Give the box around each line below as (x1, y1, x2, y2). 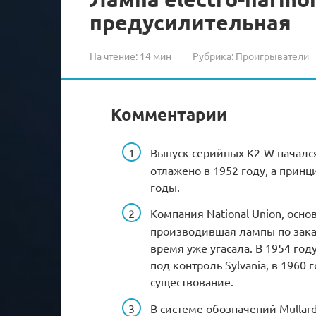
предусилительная (90, 8, 291, 35)
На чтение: (90, 49, 138, 62)
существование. (150, 274, 233, 289)
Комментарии (111, 102, 227, 125)
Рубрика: (193, 49, 233, 62)
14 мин (138, 49, 171, 62)
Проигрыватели (236, 49, 309, 62)
